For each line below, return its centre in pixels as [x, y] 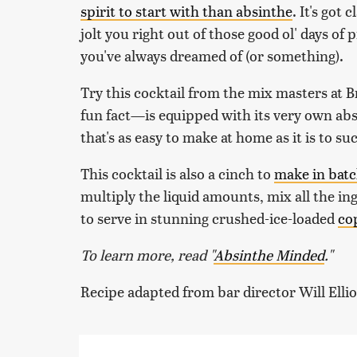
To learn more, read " [147, 255]
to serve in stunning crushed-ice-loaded [209, 218]
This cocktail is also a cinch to [177, 174]
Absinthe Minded [269, 255]
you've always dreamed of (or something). [212, 56]
